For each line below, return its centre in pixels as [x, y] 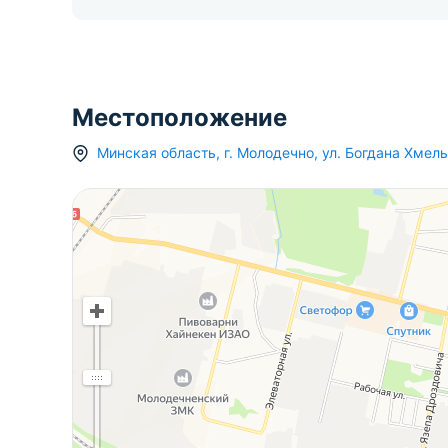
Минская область [156, 152]
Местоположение [179, 117]
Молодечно [275, 152]
